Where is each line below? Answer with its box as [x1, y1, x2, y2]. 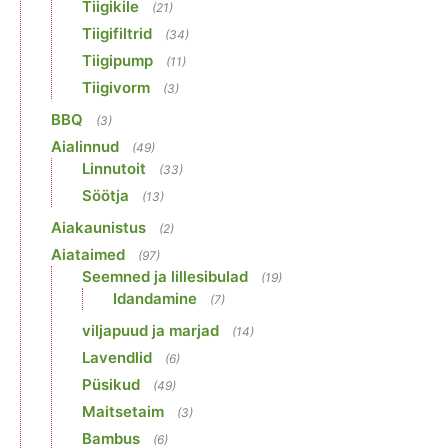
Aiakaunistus [51, 217, 146, 237]
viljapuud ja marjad [82, 320, 219, 340]
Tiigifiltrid [82, 23, 152, 43]
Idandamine [113, 288, 197, 308]
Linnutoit [82, 158, 146, 178]
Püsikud [82, 374, 140, 394]
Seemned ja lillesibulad [82, 266, 248, 286]
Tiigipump [82, 50, 153, 70]
